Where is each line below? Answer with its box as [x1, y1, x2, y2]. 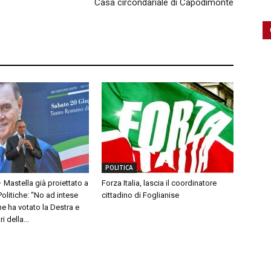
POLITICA [105, 163, 133, 172]
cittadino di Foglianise [102, 190, 179, 200]
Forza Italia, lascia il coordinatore [102, 178, 217, 188]
